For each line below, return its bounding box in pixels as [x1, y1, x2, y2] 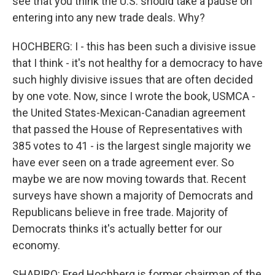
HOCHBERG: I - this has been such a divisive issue [12, 40, 256, 53]
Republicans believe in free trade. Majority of [12, 206, 228, 219]
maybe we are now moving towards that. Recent [12, 172, 246, 185]
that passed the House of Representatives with [12, 123, 242, 136]
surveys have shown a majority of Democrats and [12, 189, 253, 202]
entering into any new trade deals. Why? [12, 11, 205, 24]
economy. [12, 239, 60, 252]
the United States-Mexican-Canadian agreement [12, 106, 246, 119]
